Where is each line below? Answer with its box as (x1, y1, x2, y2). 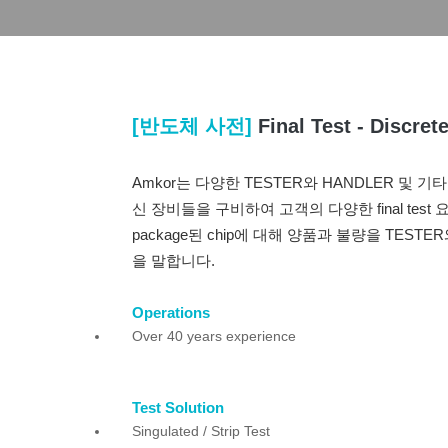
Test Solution (132, 400, 224, 416)
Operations (132, 305, 210, 321)
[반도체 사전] (132, 115, 258, 137)
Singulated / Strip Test (132, 424, 270, 439)
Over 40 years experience (132, 329, 296, 344)
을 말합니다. (132, 253, 215, 269)
